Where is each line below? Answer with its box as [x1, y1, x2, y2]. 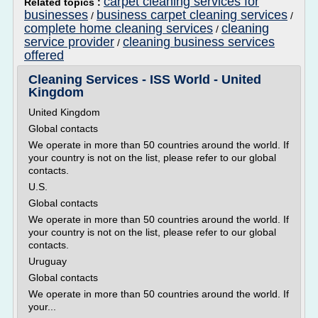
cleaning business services [123, 35, 275, 49]
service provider [24, 35, 114, 49]
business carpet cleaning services [97, 8, 287, 22]
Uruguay [28, 256, 67, 267]
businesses [24, 8, 88, 22]
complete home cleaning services [24, 21, 213, 35]
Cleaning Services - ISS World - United [28, 72, 261, 87]
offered [24, 48, 64, 62]
